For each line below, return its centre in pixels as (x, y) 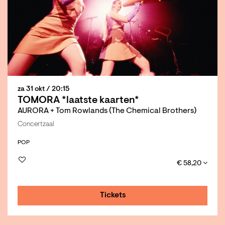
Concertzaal (36, 125)
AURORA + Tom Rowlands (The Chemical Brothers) (107, 111)
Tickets (113, 196)
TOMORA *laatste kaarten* (78, 101)
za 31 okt (32, 90)
